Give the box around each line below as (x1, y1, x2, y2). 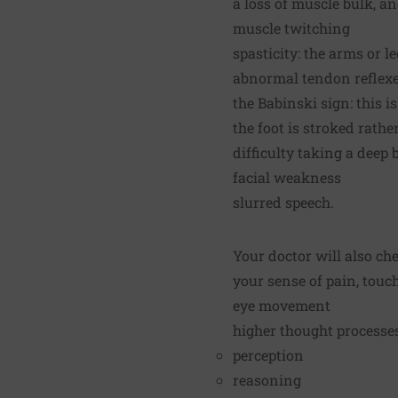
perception (233, 345, 304, 364)
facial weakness (233, 167, 341, 187)
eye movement (233, 295, 330, 314)
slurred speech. (233, 192, 334, 211)
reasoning (233, 370, 301, 389)
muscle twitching (233, 18, 350, 37)
